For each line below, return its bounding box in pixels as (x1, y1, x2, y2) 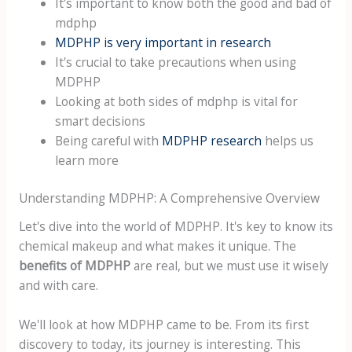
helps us (262, 132, 314, 150)
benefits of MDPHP (18, 257, 130, 275)
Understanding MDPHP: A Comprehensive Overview (18, 189, 320, 207)
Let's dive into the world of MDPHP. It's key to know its (18, 218, 333, 236)
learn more (55, 152, 119, 170)
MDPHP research (162, 132, 262, 150)
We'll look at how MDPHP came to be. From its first (18, 316, 309, 334)
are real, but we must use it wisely (130, 257, 328, 275)
